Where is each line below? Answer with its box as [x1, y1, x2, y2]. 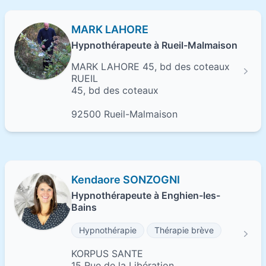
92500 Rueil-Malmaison [71, 108, 178, 120]
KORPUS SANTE [71, 248, 143, 259]
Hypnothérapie [79, 225, 137, 235]
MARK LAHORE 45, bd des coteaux [71, 61, 230, 72]
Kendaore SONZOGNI [71, 173, 180, 186]
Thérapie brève [154, 225, 214, 235]
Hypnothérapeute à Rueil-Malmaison [71, 39, 237, 51]
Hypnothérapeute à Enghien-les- [71, 189, 220, 201]
